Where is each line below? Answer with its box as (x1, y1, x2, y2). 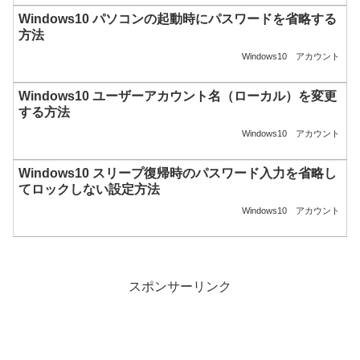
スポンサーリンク (129, 280, 231, 294)
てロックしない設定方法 (18, 182, 161, 197)
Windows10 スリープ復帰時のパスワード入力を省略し (18, 166, 337, 181)
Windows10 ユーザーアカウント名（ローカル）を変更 (18, 89, 337, 104)
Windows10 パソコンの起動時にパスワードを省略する (18, 12, 337, 27)
